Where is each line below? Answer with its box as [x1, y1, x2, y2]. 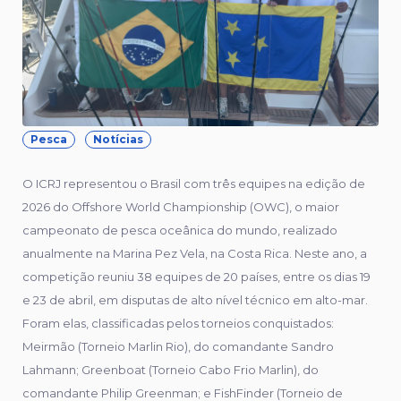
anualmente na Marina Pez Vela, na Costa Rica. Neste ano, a [22, 245, 367, 260]
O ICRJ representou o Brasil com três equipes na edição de [22, 175, 365, 191]
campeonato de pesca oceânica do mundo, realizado [22, 222, 337, 237]
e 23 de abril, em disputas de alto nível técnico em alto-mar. [22, 292, 368, 307]
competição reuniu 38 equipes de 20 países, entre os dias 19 [22, 269, 371, 284]
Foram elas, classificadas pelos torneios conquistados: [22, 315, 334, 330]
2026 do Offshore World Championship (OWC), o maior [22, 199, 339, 214]
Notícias [93, 132, 143, 146]
